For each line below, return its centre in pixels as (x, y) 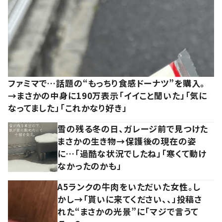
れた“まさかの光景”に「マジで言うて (128, 211)
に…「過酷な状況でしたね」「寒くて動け (132, 153)
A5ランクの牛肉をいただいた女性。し (129, 186)
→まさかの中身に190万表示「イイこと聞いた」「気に (108, 95)
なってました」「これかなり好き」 (68, 108)
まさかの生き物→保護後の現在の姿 (127, 141)
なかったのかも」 (90, 166)
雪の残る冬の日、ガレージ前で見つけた (133, 128)
